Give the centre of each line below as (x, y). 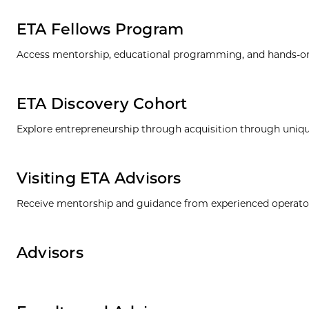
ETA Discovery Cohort (102, 104)
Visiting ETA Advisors (99, 179)
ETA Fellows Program (100, 30)
